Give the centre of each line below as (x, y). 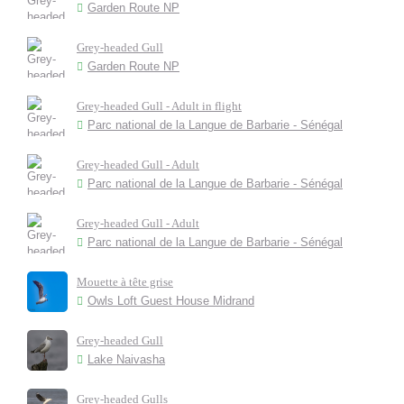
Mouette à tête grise (125, 282)
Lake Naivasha (126, 359)
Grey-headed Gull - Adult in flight (159, 106)
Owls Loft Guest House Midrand (171, 301)
